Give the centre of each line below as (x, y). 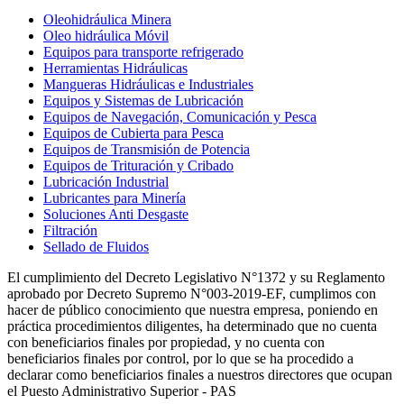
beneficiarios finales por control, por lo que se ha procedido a (180, 358)
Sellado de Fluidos (96, 246)
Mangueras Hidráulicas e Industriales (148, 84)
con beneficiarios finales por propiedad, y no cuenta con (166, 342)
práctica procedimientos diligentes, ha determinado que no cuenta (192, 326)
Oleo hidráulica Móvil (106, 35)
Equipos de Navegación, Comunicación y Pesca (180, 116)
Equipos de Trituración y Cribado (138, 165)
